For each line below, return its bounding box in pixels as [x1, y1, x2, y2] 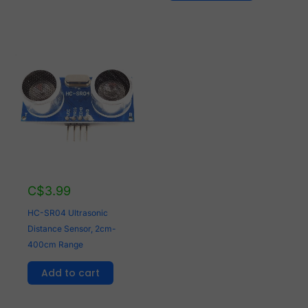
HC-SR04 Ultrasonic [27, 207, 109, 218]
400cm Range [27, 239, 84, 250]
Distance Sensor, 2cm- [27, 223, 117, 234]
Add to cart [41, 265, 100, 280]
